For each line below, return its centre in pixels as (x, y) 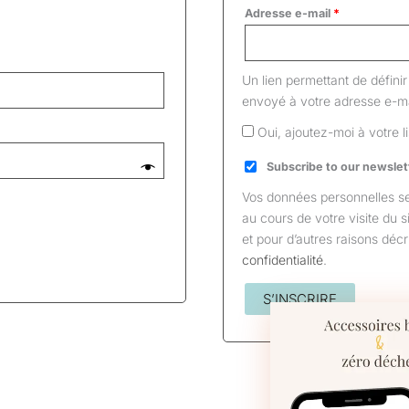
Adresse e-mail (288, 14)
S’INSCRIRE (299, 299)
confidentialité (282, 260)
